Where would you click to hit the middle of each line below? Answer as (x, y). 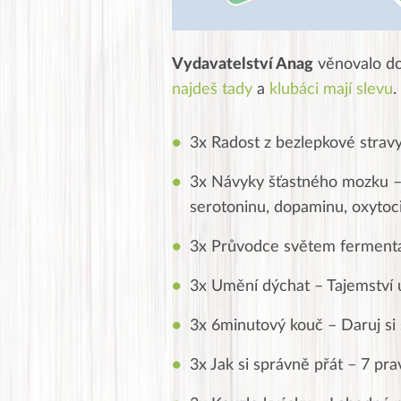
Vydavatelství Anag (243, 64)
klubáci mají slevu (331, 89)
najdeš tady (212, 89)
